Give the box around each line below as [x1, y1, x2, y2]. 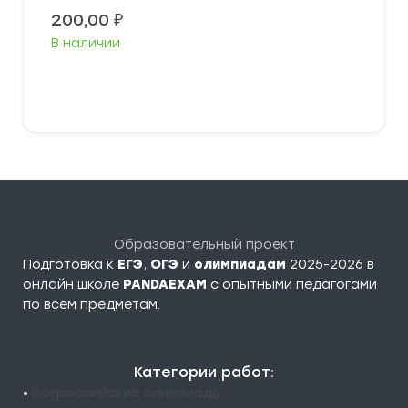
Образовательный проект [113, 236, 295, 252]
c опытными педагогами [207, 276, 377, 292]
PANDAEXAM [123, 276, 207, 292]
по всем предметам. [23, 296, 160, 312]
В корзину [172, 77, 250, 95]
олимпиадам [194, 256, 286, 272]
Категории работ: [134, 362, 274, 381]
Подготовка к [23, 256, 117, 272]
